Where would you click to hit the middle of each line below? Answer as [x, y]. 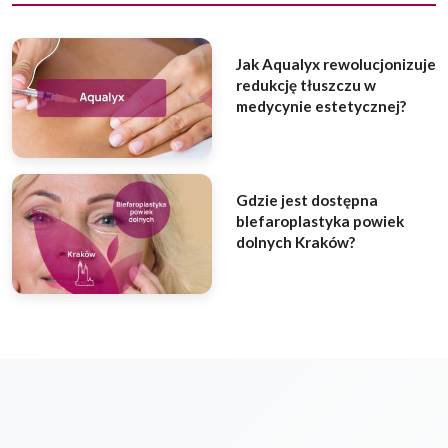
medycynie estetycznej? [321, 105]
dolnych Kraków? [295, 241]
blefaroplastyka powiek [320, 220]
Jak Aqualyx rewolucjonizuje [336, 63]
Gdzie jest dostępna [307, 199]
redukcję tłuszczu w [306, 84]
